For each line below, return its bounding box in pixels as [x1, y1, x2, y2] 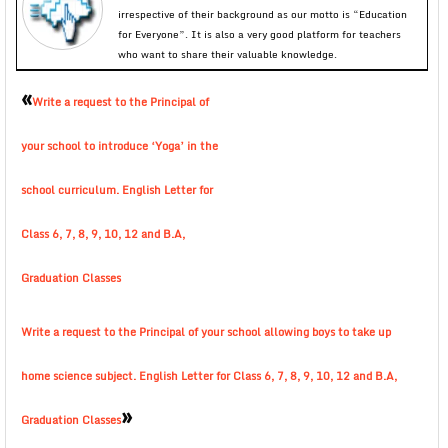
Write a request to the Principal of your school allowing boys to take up [21, 323, 391, 341]
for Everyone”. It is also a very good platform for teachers [118, 26, 401, 42]
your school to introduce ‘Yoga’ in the [21, 137, 218, 155]
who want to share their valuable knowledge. [118, 46, 337, 62]
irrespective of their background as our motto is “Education [118, 6, 407, 22]
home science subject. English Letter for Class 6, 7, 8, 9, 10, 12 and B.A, [21, 367, 397, 385]
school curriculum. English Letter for [21, 181, 213, 199]
